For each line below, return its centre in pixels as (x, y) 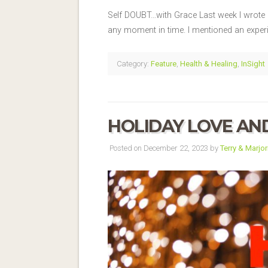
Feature (164, 63)
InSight (253, 63)
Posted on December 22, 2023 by (164, 148)
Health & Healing (209, 63)
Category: (133, 63)
